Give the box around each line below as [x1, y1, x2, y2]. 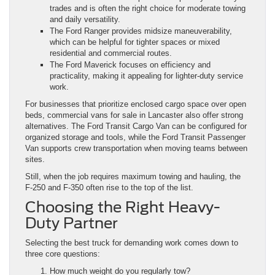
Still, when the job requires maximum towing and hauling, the [25, 172, 241, 182]
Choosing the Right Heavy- [25, 198, 220, 217]
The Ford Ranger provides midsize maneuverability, [50, 26, 232, 36]
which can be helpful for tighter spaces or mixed [50, 37, 220, 47]
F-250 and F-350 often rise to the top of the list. [25, 183, 193, 193]
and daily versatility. [50, 15, 120, 25]
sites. [25, 155, 45, 165]
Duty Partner [25, 214, 118, 233]
